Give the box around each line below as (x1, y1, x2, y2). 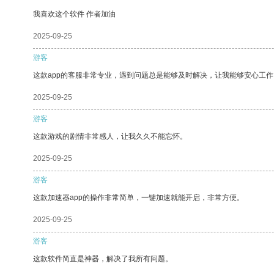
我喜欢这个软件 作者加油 (33, 9, 116, 18)
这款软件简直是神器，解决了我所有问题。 (33, 254, 172, 263)
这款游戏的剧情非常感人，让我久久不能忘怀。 (33, 131, 187, 141)
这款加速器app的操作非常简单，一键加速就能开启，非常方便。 (33, 193, 244, 202)
